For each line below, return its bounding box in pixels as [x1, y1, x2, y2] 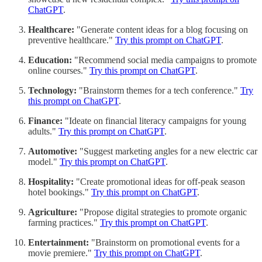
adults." [28, 126, 58, 136]
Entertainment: [28, 237, 89, 247]
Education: [28, 54, 72, 65]
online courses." [28, 65, 89, 75]
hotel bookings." [28, 187, 91, 197]
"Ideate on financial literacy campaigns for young [63, 115, 246, 126]
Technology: [28, 85, 77, 95]
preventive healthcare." [28, 35, 115, 45]
